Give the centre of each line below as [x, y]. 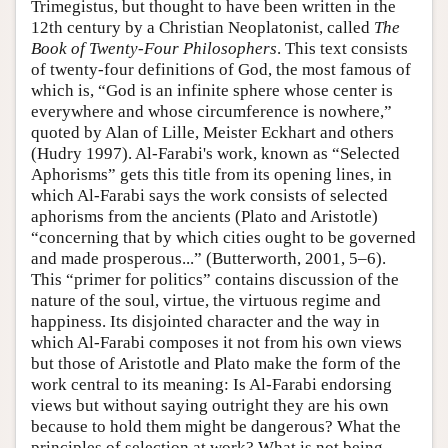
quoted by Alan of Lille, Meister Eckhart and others [212, 133]
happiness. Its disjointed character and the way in [205, 322]
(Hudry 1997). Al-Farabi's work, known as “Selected [215, 154]
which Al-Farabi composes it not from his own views [216, 343]
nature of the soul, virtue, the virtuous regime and [206, 301]
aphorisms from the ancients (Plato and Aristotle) [204, 217]
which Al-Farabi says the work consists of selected [209, 196]
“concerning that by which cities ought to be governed [223, 238]
